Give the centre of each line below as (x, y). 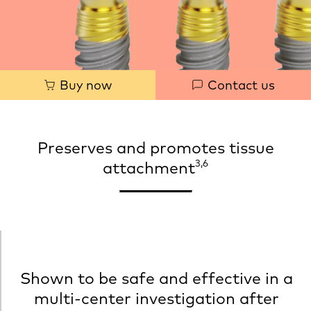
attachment (149, 168)
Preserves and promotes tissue (155, 148)
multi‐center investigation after (156, 298)
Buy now (84, 85)
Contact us (239, 85)
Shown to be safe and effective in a (156, 278)
